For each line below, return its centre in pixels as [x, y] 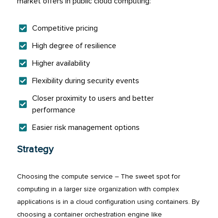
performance [54, 110]
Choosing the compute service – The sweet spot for [99, 177]
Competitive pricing [65, 28]
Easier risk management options [86, 128]
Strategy [35, 150]
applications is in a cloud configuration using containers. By [108, 202]
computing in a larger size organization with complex [98, 189]
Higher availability [61, 64]
